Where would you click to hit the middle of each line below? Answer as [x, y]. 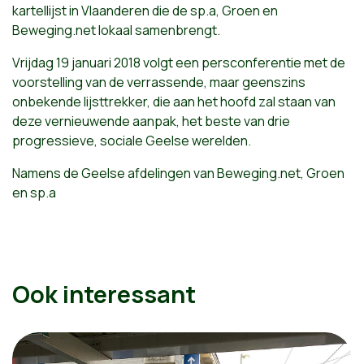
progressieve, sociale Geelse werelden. [132, 141]
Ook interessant [104, 294]
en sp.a [34, 193]
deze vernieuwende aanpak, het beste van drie [151, 121]
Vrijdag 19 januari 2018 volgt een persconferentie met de [179, 63]
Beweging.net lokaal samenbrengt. [116, 30]
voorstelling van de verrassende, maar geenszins [159, 82]
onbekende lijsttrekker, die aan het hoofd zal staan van [174, 102]
